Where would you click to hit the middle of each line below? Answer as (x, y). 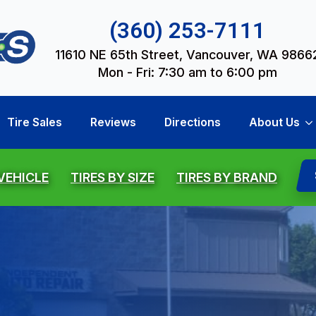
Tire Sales (34, 123)
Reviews (113, 123)
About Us (274, 123)
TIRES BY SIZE (113, 178)
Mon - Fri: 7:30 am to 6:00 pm (187, 72)
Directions (192, 123)
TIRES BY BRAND (227, 178)
